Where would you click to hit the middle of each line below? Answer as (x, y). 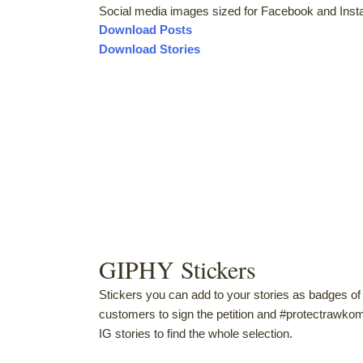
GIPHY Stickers (177, 269)
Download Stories (149, 49)
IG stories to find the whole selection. (196, 333)
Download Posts (145, 29)
